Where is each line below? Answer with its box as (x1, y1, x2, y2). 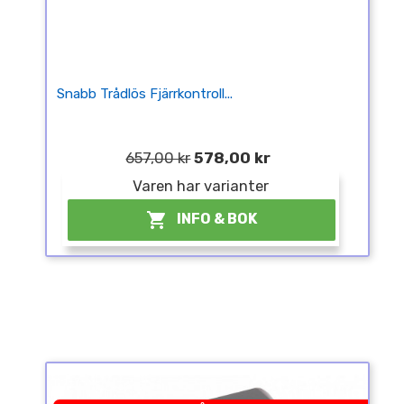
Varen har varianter (133, 176, 270, 195)
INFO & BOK (177, 209, 258, 227)
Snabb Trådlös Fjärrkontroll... (56, 85, 233, 102)
